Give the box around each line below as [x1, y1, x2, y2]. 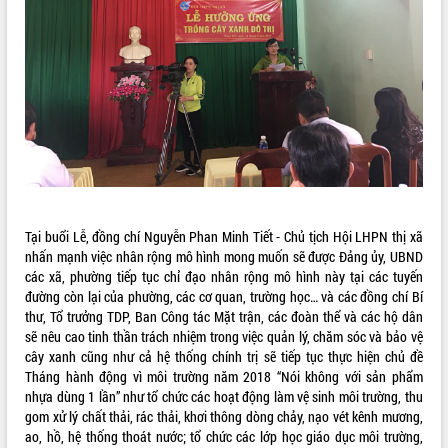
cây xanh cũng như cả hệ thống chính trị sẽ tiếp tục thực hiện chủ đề [25, 346, 423, 366]
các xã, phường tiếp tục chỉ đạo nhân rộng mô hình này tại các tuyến [25, 266, 423, 286]
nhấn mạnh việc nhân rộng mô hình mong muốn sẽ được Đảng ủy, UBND [25, 246, 423, 266]
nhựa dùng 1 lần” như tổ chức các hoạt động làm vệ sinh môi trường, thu [25, 386, 423, 406]
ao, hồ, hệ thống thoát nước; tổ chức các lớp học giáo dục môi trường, [25, 426, 423, 446]
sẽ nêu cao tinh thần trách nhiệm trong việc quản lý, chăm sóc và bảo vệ [25, 326, 423, 346]
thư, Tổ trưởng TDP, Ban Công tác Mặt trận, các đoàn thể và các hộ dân [25, 306, 423, 326]
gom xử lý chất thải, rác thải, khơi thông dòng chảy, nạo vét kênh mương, [25, 406, 423, 426]
